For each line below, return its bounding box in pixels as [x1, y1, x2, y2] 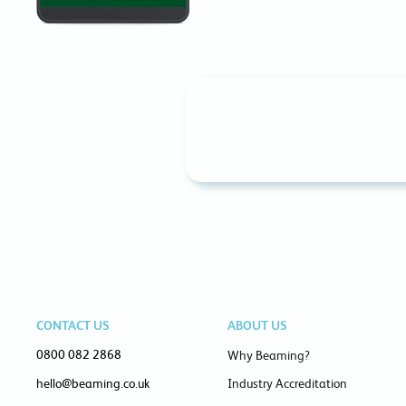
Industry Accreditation [227, 376, 347, 391]
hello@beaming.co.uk [36, 376, 150, 391]
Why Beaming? [227, 348, 310, 362]
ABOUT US [227, 318, 287, 333]
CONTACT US [36, 318, 110, 333]
